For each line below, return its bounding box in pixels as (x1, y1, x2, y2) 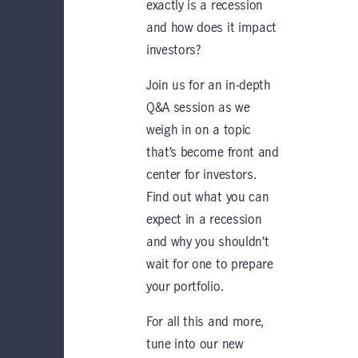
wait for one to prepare (146, 258, 273, 271)
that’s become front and (146, 146, 279, 159)
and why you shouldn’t (146, 236, 269, 249)
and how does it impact (146, 22, 276, 34)
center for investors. (146, 169, 257, 181)
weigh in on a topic (146, 124, 251, 137)
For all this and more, (146, 316, 264, 328)
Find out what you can (146, 191, 269, 204)
